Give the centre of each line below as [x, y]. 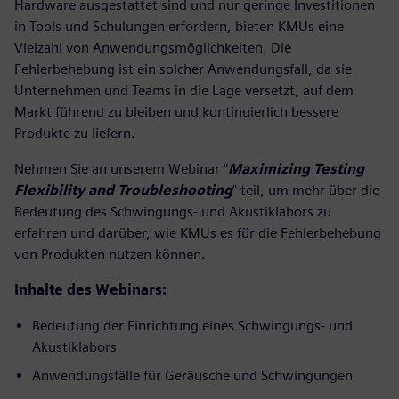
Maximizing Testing [296, 168]
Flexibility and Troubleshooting [123, 190]
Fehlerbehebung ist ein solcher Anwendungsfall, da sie [183, 69]
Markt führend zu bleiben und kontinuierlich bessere [176, 111]
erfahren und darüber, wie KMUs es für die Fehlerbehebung [198, 232]
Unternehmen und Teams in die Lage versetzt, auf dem [184, 90]
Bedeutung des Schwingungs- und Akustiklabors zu [173, 211]
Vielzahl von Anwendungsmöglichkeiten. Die [153, 47]
